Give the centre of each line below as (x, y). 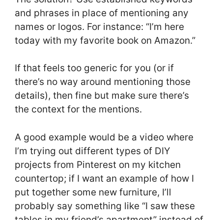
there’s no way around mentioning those (103, 82)
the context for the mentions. (80, 110)
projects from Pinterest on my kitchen (98, 165)
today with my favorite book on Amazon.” (105, 40)
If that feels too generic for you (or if (94, 68)
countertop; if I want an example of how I (104, 178)
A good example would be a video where (104, 137)
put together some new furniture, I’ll (93, 192)
